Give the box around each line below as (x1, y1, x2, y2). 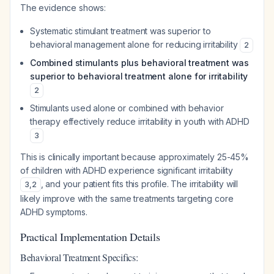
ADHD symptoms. (20, 207, 87, 217)
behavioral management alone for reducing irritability (30, 39, 240, 50)
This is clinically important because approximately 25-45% (20, 152, 249, 162)
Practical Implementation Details (20, 229, 160, 244)
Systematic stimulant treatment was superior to (30, 26, 211, 36)
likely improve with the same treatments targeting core (20, 193, 234, 204)
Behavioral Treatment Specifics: (20, 251, 138, 264)
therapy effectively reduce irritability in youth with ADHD (30, 116, 250, 127)
